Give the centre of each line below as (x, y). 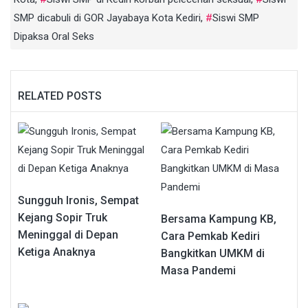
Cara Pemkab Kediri (210, 236)
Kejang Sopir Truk (63, 217)
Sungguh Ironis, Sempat (78, 200)
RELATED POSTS (60, 96)
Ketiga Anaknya (57, 252)
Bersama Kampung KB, (219, 219)
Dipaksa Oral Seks (54, 36)
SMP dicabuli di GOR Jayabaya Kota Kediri (107, 18)
